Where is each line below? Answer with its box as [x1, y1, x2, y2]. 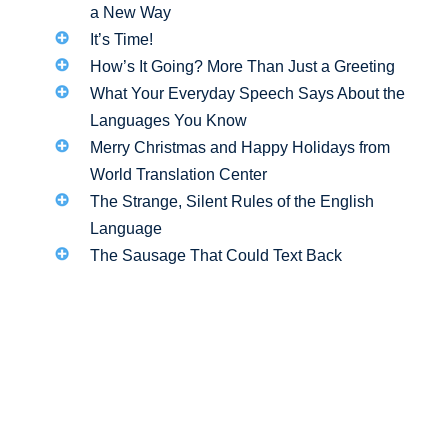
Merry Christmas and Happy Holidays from [89, 138, 390, 156]
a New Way [89, 3, 171, 21]
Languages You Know [89, 111, 247, 129]
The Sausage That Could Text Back [89, 246, 342, 264]
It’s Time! [89, 30, 153, 48]
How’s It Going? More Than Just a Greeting [89, 57, 395, 75]
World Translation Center [89, 165, 267, 183]
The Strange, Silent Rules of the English [89, 192, 374, 210]
